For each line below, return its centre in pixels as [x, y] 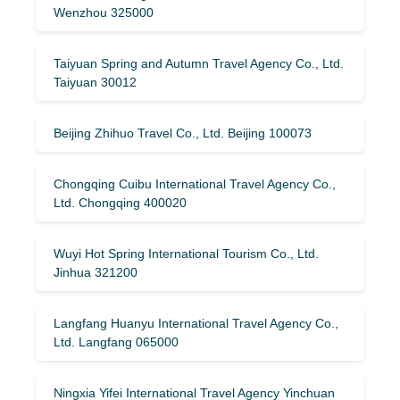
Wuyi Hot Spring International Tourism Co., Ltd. [186, 253]
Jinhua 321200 [96, 272]
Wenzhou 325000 [104, 12]
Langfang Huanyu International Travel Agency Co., [196, 323]
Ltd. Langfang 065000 [116, 342]
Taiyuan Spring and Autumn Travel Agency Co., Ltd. [199, 63]
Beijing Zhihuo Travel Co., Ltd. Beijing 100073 [183, 133]
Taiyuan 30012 [95, 82]
